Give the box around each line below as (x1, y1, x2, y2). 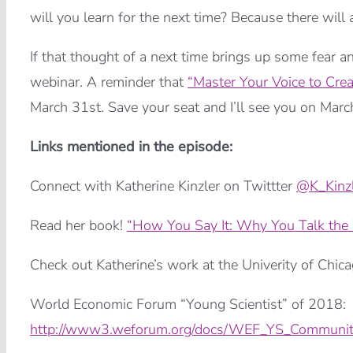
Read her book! (29, 216, 127, 236)
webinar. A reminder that (29, 72, 188, 92)
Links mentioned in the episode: (29, 137, 232, 157)
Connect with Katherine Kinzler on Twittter (29, 176, 296, 196)
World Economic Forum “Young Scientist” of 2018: (29, 295, 346, 314)
